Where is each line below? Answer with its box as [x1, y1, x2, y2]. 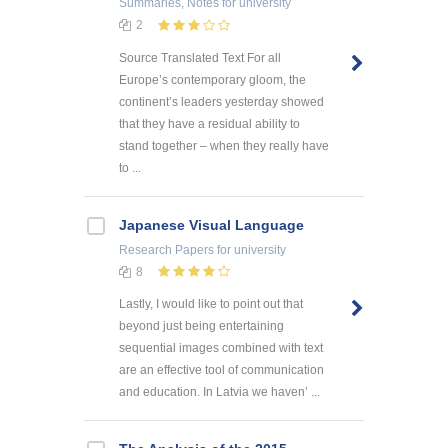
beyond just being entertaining [119, 319, 284, 334]
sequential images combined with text [119, 341, 323, 356]
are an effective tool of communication [119, 363, 324, 378]
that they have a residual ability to [119, 116, 300, 131]
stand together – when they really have [119, 138, 329, 153]
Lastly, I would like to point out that [119, 297, 303, 312]
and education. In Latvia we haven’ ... [119, 385, 320, 400]
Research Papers [119, 242, 214, 257]
